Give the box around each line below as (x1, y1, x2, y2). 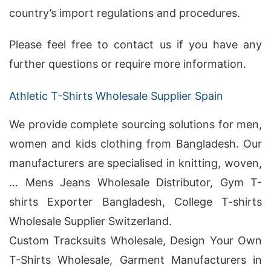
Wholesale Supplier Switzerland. (9, 215, 172, 227)
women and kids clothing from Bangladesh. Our (9, 137, 262, 150)
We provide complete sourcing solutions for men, (9, 118, 262, 131)
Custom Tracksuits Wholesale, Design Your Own (9, 234, 262, 247)
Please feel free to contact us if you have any (9, 38, 262, 51)
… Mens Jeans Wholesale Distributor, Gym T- (9, 176, 262, 189)
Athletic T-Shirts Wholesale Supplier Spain (9, 90, 223, 102)
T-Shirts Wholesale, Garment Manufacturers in (9, 253, 262, 266)
